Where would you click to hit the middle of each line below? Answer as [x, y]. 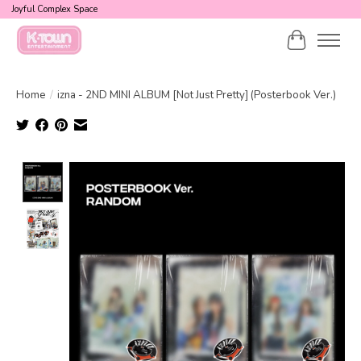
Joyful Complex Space [54, 10]
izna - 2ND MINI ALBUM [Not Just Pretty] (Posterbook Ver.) [197, 95]
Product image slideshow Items [158, 170]
